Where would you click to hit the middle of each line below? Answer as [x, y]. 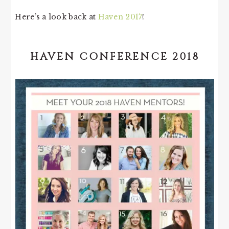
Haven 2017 [120, 17]
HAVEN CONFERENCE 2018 [114, 56]
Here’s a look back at [56, 17]
